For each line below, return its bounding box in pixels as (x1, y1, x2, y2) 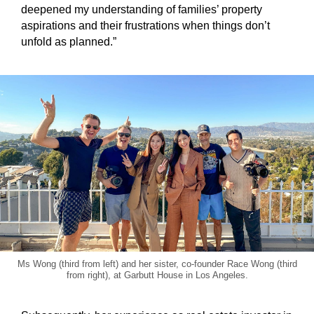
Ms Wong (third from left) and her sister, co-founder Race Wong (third (17, 258, 297, 269)
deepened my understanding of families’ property (21, 3, 262, 15)
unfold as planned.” (21, 35, 116, 48)
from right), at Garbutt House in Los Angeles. (66, 269, 248, 280)
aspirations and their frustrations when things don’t (21, 19, 270, 32)
